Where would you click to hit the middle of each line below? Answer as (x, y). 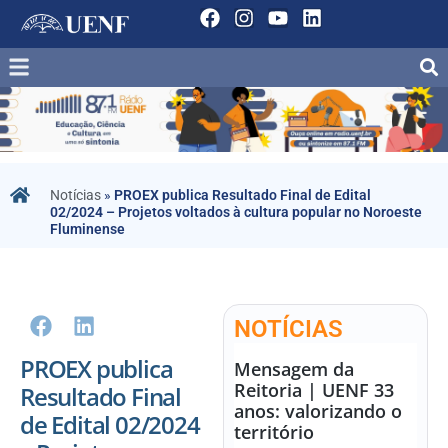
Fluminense (88, 229)
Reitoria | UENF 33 (314, 390)
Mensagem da (294, 369)
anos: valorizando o (318, 411)
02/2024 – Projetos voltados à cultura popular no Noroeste (236, 212)
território (274, 432)
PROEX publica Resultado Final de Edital (243, 195)
